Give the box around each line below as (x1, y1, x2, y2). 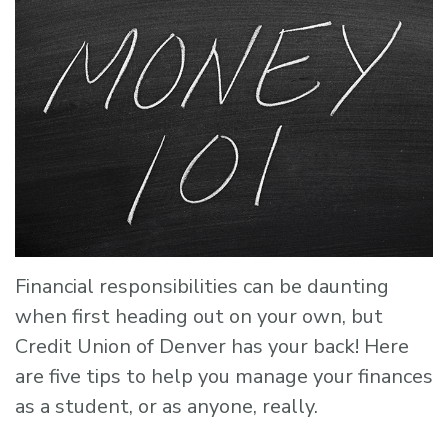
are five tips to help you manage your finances (15, 362, 433, 390)
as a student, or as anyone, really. (15, 392, 318, 420)
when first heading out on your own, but (15, 302, 383, 330)
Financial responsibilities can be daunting (15, 272, 389, 300)
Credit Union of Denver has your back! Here (15, 332, 409, 360)
